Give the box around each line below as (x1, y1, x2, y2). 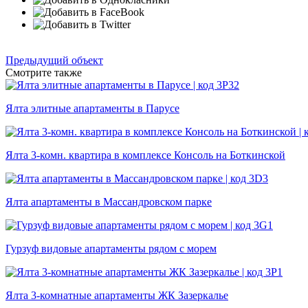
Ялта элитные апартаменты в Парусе (5, 102, 179, 115)
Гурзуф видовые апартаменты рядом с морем (5, 243, 217, 255)
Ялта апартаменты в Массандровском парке (5, 196, 212, 208)
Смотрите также (5, 67, 82, 79)
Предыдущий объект (5, 54, 103, 67)
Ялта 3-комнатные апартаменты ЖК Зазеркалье (5, 289, 228, 302)
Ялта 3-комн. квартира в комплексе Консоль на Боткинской (5, 149, 285, 162)
